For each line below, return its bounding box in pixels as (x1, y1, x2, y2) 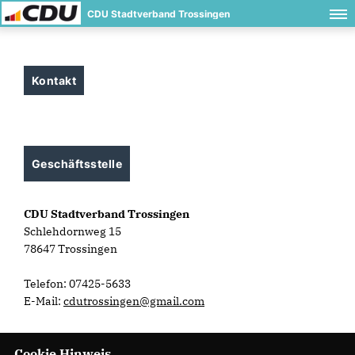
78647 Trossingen (24, 242, 117, 256)
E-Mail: (24, 294, 63, 308)
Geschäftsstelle (32, 157, 123, 170)
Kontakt (32, 74, 77, 87)
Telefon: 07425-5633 (24, 277, 131, 291)
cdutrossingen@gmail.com (63, 294, 204, 308)
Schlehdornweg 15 (24, 224, 121, 239)
